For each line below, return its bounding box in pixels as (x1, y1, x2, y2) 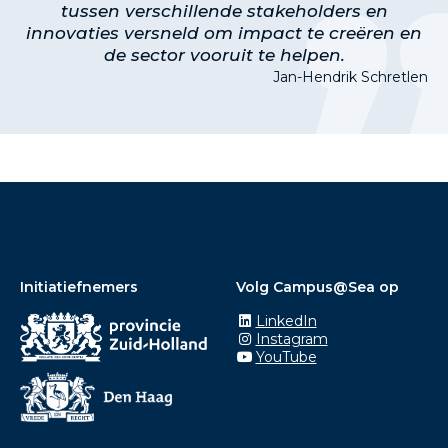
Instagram (255, 329, 328, 348)
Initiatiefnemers (20, 277, 138, 296)
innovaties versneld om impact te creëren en (26, 22, 422, 43)
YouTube (255, 347, 317, 366)
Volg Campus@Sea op (236, 277, 399, 296)
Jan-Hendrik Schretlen (273, 67, 428, 86)
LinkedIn (255, 311, 317, 330)
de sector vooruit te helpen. (103, 44, 345, 65)
